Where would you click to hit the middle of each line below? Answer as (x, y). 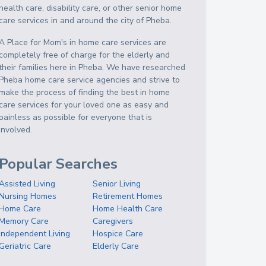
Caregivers (113, 221)
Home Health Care (128, 209)
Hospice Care (118, 234)
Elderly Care (116, 246)
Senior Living (117, 184)
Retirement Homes (128, 196)
